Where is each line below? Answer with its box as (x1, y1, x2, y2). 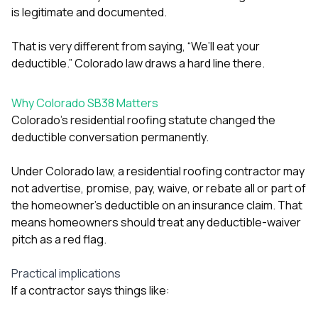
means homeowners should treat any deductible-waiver (11, 214, 301, 230)
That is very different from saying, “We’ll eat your (11, 38, 260, 54)
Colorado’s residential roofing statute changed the (11, 111, 275, 128)
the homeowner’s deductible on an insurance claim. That (11, 197, 302, 213)
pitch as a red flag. (11, 231, 106, 247)
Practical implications (11, 265, 121, 281)
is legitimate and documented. (11, 4, 167, 20)
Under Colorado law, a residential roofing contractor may (11, 163, 305, 179)
